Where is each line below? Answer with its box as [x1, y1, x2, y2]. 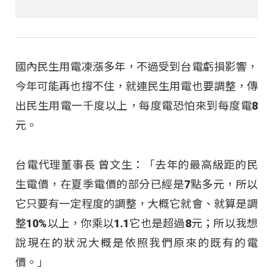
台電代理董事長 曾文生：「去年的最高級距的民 [15, 158, 258, 171]
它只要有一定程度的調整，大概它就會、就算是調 [15, 197, 258, 210]
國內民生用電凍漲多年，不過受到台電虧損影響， [15, 60, 258, 74]
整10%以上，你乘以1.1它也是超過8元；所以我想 [15, 216, 258, 230]
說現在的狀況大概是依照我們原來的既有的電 [15, 236, 258, 249]
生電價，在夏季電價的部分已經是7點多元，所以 [15, 177, 258, 191]
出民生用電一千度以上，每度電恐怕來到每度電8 [15, 99, 258, 113]
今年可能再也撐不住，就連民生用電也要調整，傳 [15, 80, 258, 93]
